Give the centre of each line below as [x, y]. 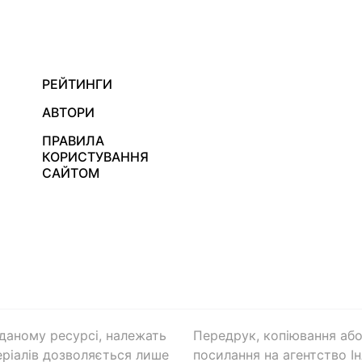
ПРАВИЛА [74, 141]
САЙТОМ [71, 173]
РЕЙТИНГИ [78, 84]
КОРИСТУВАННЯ [96, 157]
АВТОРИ [69, 112]
